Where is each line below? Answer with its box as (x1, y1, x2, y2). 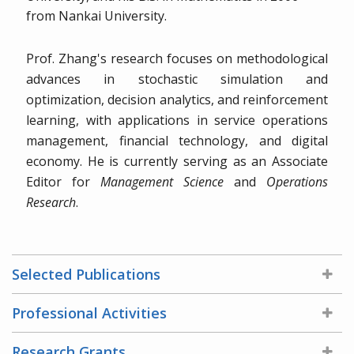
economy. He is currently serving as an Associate (26, 152, 328, 170)
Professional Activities (12, 303, 167, 322)
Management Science (100, 172, 224, 190)
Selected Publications (12, 264, 160, 284)
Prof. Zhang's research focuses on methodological (26, 49, 328, 67)
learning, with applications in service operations (26, 111, 328, 129)
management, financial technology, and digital (26, 131, 328, 149)
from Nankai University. (26, 6, 167, 24)
